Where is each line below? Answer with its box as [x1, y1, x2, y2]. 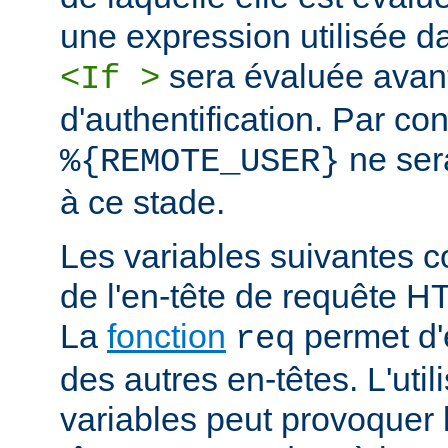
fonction [107, 317, 226, 356]
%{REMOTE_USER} [60, 143, 340, 182]
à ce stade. [60, 183, 225, 222]
